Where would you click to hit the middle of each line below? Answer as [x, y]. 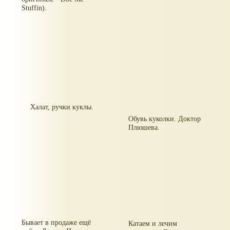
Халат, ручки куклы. [62, 107]
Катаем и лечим [153, 223]
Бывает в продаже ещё [56, 222]
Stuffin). [34, 8]
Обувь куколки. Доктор [165, 118]
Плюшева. [144, 127]
